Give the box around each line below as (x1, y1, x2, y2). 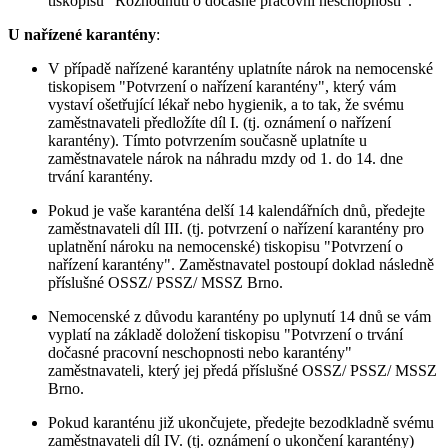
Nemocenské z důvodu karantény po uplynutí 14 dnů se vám (48, 308, 431, 326)
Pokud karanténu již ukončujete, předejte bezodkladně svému (48, 414, 434, 432)
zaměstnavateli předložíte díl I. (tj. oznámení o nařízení (48, 114, 391, 132)
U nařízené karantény (8, 26, 156, 44)
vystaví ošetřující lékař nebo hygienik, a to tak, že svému (48, 96, 404, 114)
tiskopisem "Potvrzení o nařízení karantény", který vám (48, 78, 396, 96)
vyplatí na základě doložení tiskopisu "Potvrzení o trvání (48, 326, 403, 344)
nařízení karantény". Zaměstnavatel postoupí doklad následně (48, 256, 434, 274)
